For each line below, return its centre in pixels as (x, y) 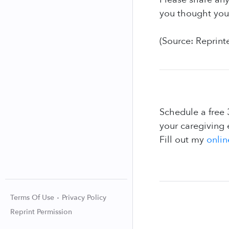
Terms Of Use (33, 198)
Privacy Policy (84, 198)
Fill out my (183, 140)
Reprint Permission (41, 212)
